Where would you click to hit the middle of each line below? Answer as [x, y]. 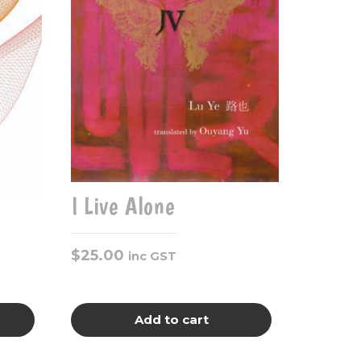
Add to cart [171, 320]
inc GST [152, 256]
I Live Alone [123, 205]
